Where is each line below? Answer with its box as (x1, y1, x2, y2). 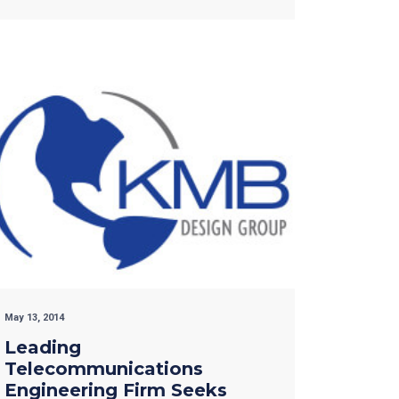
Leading (4, 337, 81, 359)
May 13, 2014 (4, 312, 64, 324)
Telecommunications (4, 358, 203, 380)
